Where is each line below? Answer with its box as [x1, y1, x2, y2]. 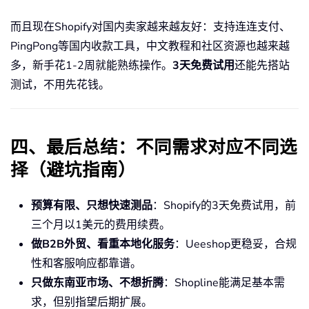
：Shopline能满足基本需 [163, 275, 285, 291]
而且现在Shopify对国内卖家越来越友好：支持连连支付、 [10, 19, 290, 35]
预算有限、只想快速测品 [31, 198, 152, 214]
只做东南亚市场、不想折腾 [31, 275, 163, 291]
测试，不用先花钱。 [10, 77, 110, 93]
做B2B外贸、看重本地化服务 [31, 237, 175, 252]
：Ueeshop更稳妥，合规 [175, 237, 297, 252]
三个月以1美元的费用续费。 [31, 217, 170, 233]
